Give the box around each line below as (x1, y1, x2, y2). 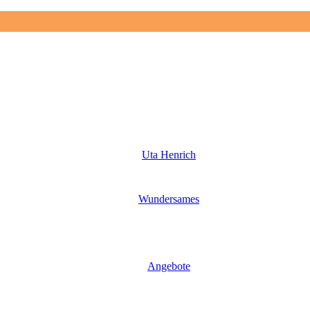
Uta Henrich (142, 149, 196, 161)
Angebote (147, 260, 190, 272)
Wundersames (138, 193, 199, 205)
